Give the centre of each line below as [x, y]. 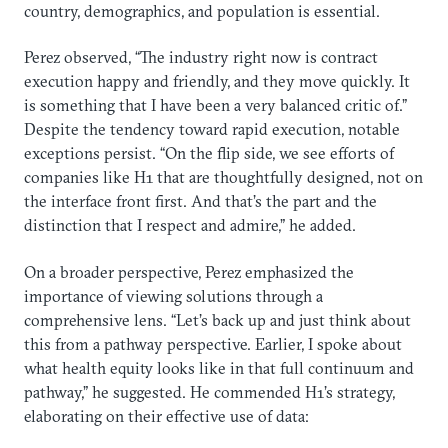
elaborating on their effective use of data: [166, 415]
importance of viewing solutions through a [173, 295]
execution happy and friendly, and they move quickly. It [217, 81]
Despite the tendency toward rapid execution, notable [212, 129]
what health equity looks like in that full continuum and [219, 367]
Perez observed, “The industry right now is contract [201, 57]
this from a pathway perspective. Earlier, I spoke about [213, 343]
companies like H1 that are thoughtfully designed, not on [223, 177]
